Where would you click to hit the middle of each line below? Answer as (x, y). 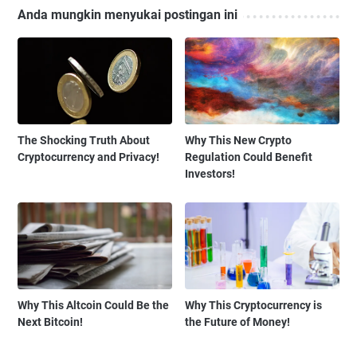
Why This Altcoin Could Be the (93, 306)
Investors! (210, 174)
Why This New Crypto (239, 141)
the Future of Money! (238, 322)
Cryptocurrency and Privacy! (88, 157)
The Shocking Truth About (84, 141)
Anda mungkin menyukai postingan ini (127, 14)
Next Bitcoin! (50, 322)
